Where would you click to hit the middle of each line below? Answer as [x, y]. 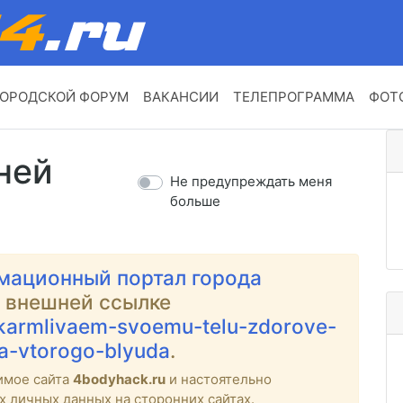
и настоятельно [219, 380]
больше [196, 201]
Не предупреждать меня [251, 182]
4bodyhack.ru [119, 380]
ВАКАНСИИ [180, 97]
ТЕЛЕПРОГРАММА [293, 97]
